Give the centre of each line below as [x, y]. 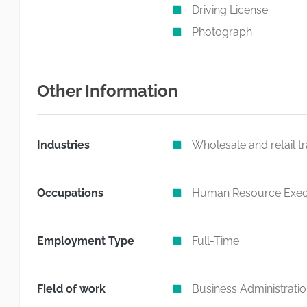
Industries [63, 145]
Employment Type [86, 241]
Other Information [108, 91]
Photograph [222, 32]
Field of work [71, 289]
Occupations [70, 193]
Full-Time [215, 241]
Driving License [230, 10]
